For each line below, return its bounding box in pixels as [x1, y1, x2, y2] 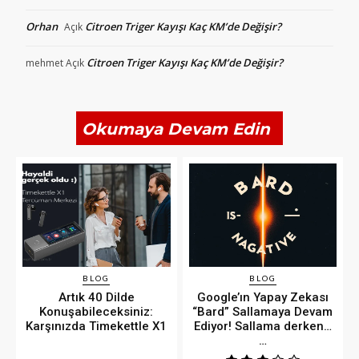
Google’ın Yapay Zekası [196, 290, 329, 305]
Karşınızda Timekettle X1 [26, 319, 167, 333]
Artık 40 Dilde [58, 290, 135, 305]
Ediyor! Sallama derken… [193, 319, 332, 333]
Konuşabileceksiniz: [39, 305, 154, 319]
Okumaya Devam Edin [82, 119, 270, 139]
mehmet [26, 55, 63, 70]
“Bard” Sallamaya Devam [192, 305, 333, 319]
